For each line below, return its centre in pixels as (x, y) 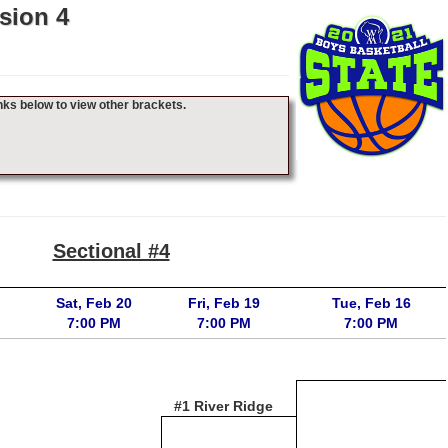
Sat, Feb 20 (93, 303)
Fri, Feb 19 (223, 303)
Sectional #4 (111, 251)
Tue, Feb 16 (371, 303)
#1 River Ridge (223, 406)
